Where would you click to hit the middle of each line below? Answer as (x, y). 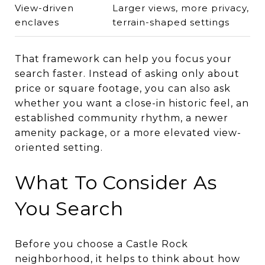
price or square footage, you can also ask (123, 88)
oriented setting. (59, 147)
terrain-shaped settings (171, 22)
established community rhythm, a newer (122, 118)
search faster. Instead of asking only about (127, 73)
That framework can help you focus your (123, 59)
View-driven (44, 8)
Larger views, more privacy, (180, 8)
